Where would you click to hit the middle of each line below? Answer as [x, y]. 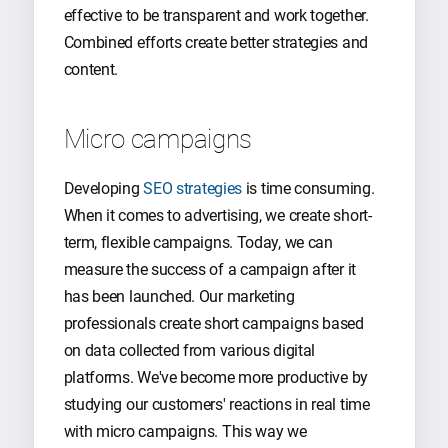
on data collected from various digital [189, 351]
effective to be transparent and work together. [216, 15]
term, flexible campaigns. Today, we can [198, 243]
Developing [103, 189]
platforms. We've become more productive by [215, 378]
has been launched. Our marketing [179, 297]
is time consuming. [308, 189]
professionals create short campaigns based [213, 324]
